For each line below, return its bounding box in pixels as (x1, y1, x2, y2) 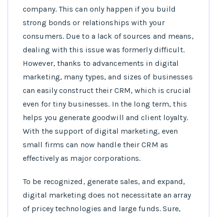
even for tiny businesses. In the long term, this (23, 99, 187, 109)
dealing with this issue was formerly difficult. (23, 45, 185, 55)
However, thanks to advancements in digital (23, 59, 179, 68)
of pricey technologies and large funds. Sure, (23, 204, 181, 214)
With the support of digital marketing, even (23, 126, 178, 136)
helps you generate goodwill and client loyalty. (23, 113, 188, 123)
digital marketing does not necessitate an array (23, 190, 191, 200)
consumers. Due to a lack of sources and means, (23, 31, 194, 41)
